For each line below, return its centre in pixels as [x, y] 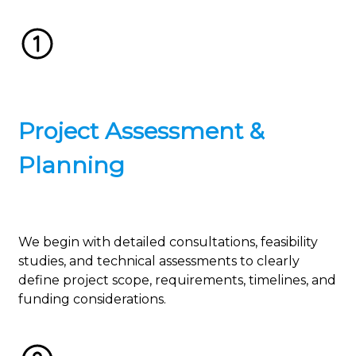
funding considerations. [92, 300]
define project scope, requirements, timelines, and [177, 281]
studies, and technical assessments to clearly [159, 261]
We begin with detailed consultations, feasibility [168, 242]
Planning [72, 165]
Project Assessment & [141, 131]
